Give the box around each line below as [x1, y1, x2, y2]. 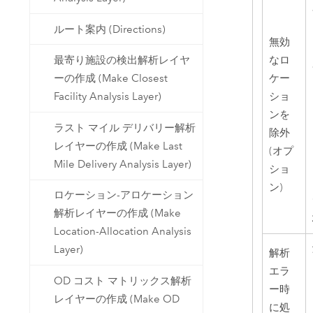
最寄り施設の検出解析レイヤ [54, 54, 191, 67]
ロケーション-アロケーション [54, 189, 194, 202]
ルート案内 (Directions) [54, 22, 166, 36]
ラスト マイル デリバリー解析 [54, 121, 196, 134]
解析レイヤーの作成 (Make [54, 207, 182, 220]
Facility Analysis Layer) [54, 90, 162, 103]
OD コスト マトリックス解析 [54, 274, 192, 287]
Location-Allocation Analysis [54, 225, 192, 238]
